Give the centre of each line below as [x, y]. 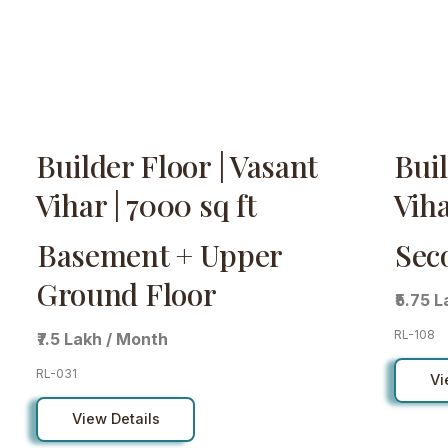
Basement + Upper [159, 255]
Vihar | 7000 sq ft [146, 204]
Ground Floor [126, 294]
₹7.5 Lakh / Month [103, 339]
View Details [115, 419]
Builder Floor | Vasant [177, 165]
